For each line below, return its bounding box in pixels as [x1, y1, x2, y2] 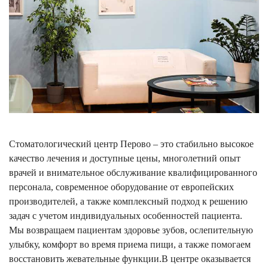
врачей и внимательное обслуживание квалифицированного [9, 167, 257, 178]
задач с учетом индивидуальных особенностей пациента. [9, 211, 242, 221]
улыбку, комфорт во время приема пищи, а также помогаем [9, 239, 251, 249]
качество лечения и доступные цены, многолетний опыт [9, 153, 240, 163]
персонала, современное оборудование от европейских [9, 182, 234, 192]
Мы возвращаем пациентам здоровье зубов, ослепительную [9, 225, 253, 235]
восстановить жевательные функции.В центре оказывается [9, 254, 251, 264]
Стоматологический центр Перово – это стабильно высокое [9, 139, 254, 149]
